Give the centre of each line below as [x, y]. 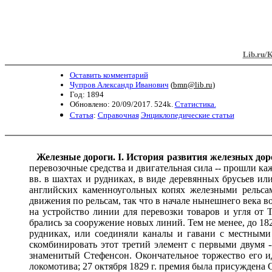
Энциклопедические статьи [187, 115]
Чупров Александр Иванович [119, 84]
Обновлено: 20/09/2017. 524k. [122, 104]
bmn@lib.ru [192, 84]
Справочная [118, 115]
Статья [81, 115]
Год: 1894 [87, 94]
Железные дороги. [76, 157]
